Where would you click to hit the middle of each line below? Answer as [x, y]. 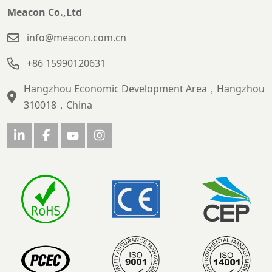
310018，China [58, 105]
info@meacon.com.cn [76, 38]
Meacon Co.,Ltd [45, 12]
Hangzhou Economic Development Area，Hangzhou [144, 89]
